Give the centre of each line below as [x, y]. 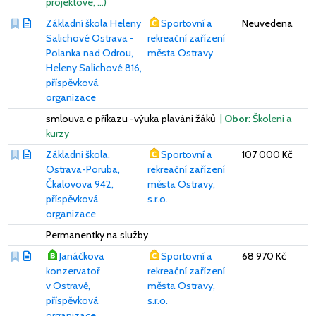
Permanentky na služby [97, 235]
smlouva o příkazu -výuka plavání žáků [132, 118]
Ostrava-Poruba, [83, 169]
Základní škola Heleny [93, 23]
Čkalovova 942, [80, 184]
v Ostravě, [68, 285]
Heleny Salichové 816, [94, 67]
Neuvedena [267, 23]
